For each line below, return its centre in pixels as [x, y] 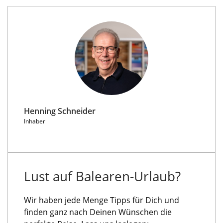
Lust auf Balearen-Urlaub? [102, 176]
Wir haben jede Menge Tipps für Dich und [102, 200]
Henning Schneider [60, 111]
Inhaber [35, 121]
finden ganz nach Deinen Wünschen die [98, 212]
